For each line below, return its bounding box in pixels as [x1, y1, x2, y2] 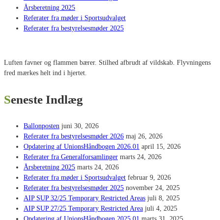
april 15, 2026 [141, 142, 181, 150]
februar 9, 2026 [128, 173, 171, 181]
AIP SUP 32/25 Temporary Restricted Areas [24, 194, 145, 202]
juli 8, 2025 [147, 194, 180, 202]
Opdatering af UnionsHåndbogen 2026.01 [24, 142, 139, 150]
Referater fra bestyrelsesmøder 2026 [24, 132, 124, 140]
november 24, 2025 [126, 184, 180, 192]
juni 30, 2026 [61, 122, 99, 130]
